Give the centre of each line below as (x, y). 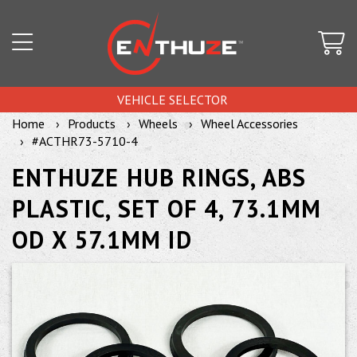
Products (92, 124)
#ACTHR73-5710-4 (85, 141)
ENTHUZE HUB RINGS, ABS (159, 177)
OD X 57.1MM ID (102, 239)
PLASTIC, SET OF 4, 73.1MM (167, 208)
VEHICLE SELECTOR (173, 100)
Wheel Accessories (249, 124)
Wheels (158, 124)
